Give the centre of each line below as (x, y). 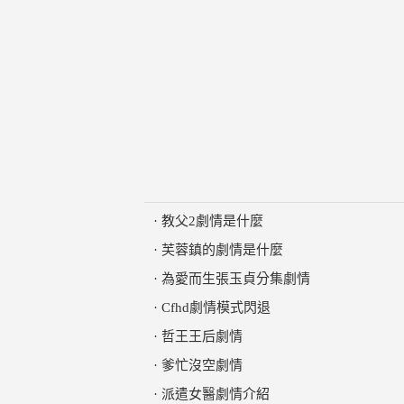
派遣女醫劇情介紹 (216, 394)
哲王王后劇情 (202, 336)
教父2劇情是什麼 (212, 221)
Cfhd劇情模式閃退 (216, 308)
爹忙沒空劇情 (202, 365)
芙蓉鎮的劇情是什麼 (222, 250)
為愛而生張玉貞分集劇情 (236, 279)
